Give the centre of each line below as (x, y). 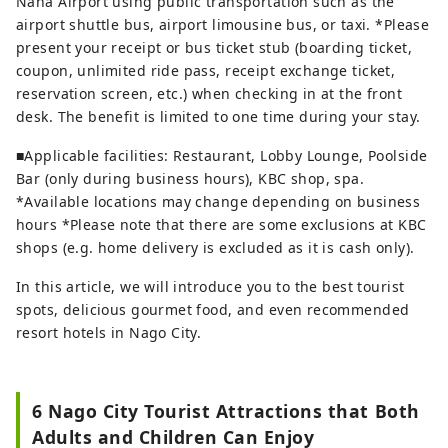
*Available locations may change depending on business (218, 202)
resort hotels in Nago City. (109, 333)
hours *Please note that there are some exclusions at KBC (221, 225)
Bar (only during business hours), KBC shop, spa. (190, 179)
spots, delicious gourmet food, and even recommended (213, 310)
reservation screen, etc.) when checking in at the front (209, 94)
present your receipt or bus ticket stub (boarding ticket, (214, 48)
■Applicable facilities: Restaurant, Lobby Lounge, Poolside (222, 156)
